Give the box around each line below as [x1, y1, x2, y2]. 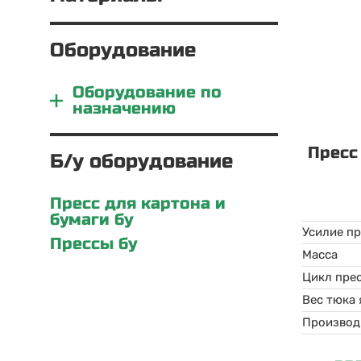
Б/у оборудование [50, 150, 233, 173]
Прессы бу [50, 234, 137, 254]
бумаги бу [50, 210, 133, 230]
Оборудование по [72, 82, 222, 102]
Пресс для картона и [50, 193, 226, 214]
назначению [72, 98, 176, 118]
